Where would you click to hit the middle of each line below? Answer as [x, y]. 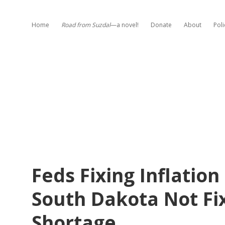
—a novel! [125, 25]
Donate [161, 25]
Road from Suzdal [86, 25]
